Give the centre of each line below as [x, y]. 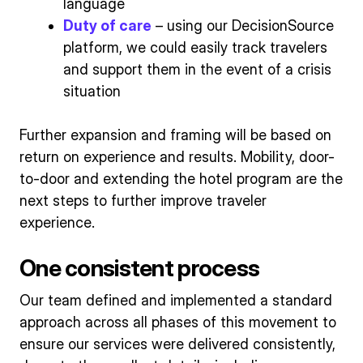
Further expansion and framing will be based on [175, 135]
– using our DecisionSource [243, 25]
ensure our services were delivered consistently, [177, 344]
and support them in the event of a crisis [197, 69]
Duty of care [107, 25]
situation [92, 91]
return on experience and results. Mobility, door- [177, 156]
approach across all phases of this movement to [178, 322]
